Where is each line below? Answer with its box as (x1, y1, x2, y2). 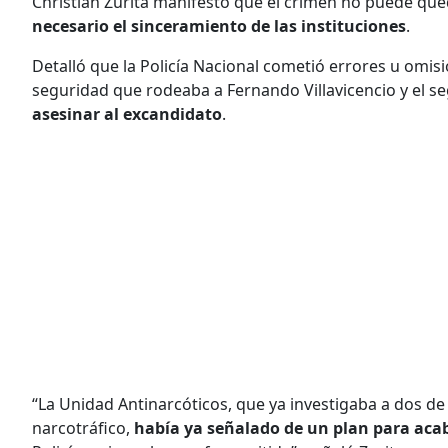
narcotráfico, (32, 416, 134, 439)
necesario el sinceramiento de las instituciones (32, 14, 406, 37)
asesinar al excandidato (32, 102, 222, 125)
